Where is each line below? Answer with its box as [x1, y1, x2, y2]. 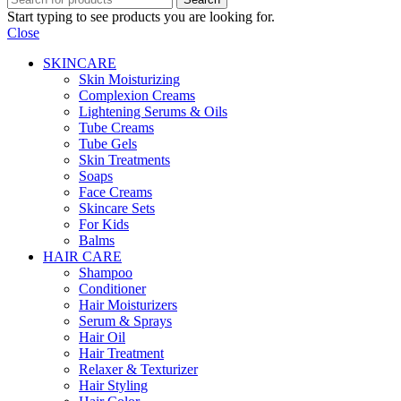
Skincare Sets [79, 200, 155, 217]
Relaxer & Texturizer [79, 362, 198, 378]
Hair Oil [79, 329, 125, 346]
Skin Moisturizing [79, 72, 180, 88]
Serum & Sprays [79, 313, 172, 329]
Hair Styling [79, 378, 148, 394]
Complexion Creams [79, 88, 195, 104]
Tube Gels [79, 136, 137, 152]
